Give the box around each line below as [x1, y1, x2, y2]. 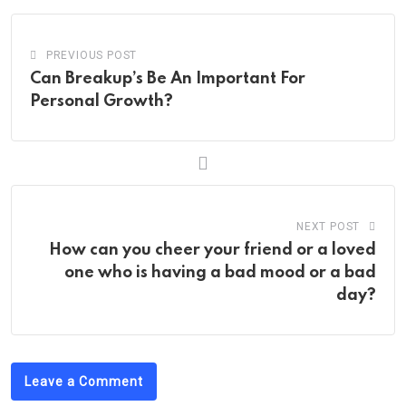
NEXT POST [295, 220, 361, 233]
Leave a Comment [24, 374, 143, 389]
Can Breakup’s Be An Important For [30, 71, 305, 87]
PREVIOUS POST [45, 49, 138, 62]
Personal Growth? [30, 93, 173, 110]
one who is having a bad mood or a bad [64, 265, 376, 281]
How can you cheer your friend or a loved [49, 242, 376, 258]
